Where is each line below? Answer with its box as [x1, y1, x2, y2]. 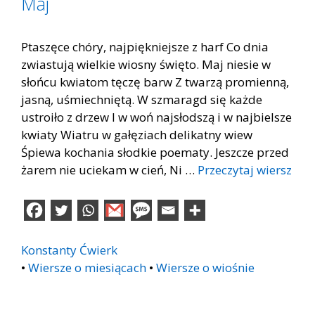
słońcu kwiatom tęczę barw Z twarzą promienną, [21, 74, 289, 90]
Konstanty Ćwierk [21, 241, 117, 258]
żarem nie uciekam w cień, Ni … [21, 162, 198, 178]
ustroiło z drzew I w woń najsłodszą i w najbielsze [21, 109, 292, 125]
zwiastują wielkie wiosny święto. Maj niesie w [21, 56, 271, 72]
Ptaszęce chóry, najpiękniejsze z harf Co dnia [21, 39, 269, 55]
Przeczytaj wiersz [198, 162, 292, 178]
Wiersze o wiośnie [156, 259, 255, 276]
